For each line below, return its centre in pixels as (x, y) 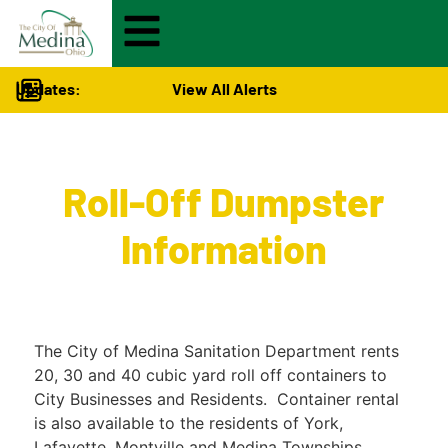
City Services (218, 166)
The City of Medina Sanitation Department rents (216, 351)
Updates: (48, 89)
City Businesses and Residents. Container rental (216, 399)
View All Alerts (224, 89)
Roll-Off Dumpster (224, 202)
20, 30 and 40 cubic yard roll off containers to (210, 375)
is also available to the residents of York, (188, 423)
